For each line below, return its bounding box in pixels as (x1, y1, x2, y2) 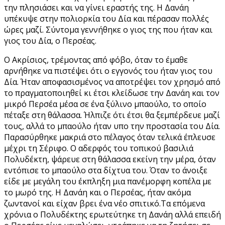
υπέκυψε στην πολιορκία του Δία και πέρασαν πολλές (4, 13, 209, 24)
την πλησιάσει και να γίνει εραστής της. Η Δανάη (4, 2, 189, 13)
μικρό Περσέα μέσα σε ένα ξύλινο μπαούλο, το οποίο (4, 98, 206, 109)
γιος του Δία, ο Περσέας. (4, 35, 96, 46)
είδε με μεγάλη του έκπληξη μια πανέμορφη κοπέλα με (4, 175, 211, 187)
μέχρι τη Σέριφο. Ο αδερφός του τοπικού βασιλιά (4, 142, 193, 154)
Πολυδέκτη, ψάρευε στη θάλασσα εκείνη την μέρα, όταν (4, 153, 216, 165)
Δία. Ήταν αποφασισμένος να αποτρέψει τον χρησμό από (4, 76, 220, 87)
